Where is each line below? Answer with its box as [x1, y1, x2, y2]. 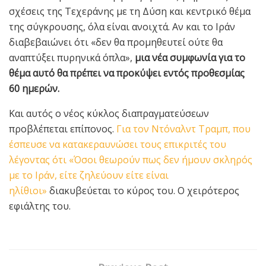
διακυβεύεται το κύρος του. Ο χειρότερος [47, 183, 239, 197]
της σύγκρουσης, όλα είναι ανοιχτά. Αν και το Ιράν [9, 20, 235, 33]
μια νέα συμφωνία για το [135, 50, 245, 64]
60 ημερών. [9, 81, 59, 95]
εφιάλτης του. [9, 199, 71, 213]
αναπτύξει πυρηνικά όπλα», [9, 50, 135, 64]
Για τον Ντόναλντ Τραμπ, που [114, 122, 251, 135]
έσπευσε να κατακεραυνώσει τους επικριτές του [9, 137, 226, 151]
